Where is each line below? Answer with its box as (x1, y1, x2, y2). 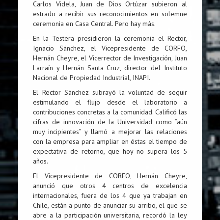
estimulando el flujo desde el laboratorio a (33, 97, 187, 107)
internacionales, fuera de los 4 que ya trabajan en (33, 191, 187, 200)
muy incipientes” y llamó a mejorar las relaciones (33, 127, 187, 136)
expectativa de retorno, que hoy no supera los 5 (33, 146, 187, 156)
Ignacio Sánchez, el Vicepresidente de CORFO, (33, 43, 187, 53)
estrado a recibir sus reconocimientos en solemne (33, 9, 187, 18)
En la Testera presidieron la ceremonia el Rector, (33, 33, 187, 43)
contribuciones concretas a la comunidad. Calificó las (33, 107, 187, 116)
